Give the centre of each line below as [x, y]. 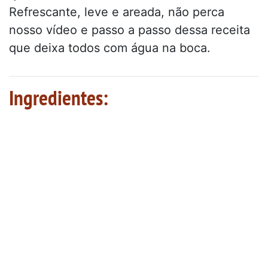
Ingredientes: [59, 98]
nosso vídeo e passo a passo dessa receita [130, 30]
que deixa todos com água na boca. [110, 48]
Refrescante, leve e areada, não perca [117, 12]
